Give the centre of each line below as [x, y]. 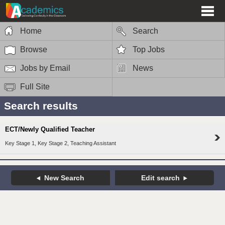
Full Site [35, 86]
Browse [34, 49]
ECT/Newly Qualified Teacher [50, 130]
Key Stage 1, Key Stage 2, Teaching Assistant [61, 143]
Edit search [161, 178]
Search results [41, 105]
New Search [65, 178]
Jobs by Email [45, 68]
